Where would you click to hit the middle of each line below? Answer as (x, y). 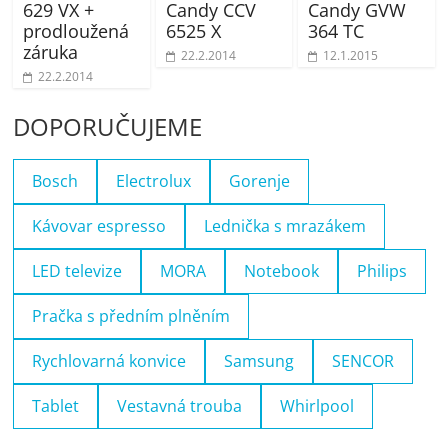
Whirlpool (317, 405)
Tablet (56, 405)
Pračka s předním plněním (131, 315)
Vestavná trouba (180, 405)
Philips (382, 270)
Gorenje (260, 180)
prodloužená (76, 30)
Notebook (282, 270)
